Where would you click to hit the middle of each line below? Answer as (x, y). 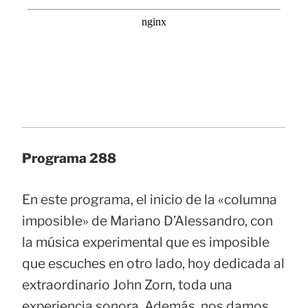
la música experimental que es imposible (146, 242)
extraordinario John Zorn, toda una (127, 284)
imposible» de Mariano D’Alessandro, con (147, 220)
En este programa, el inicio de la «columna (150, 199)
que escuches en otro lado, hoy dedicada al (153, 263)
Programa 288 (69, 158)
